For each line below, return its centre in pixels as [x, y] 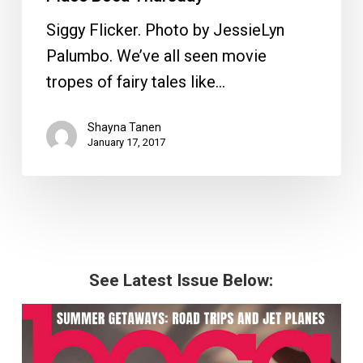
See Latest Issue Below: [181, 281]
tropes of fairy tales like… [135, 82]
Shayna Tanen [124, 128]
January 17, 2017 [126, 143]
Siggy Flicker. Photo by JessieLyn [165, 30]
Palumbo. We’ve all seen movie [156, 56]
